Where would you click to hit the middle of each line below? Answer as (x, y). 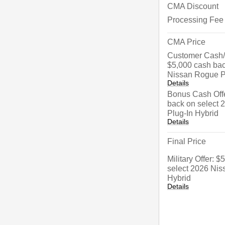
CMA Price (186, 42)
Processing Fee (195, 20)
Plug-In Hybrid (193, 113)
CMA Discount (193, 6)
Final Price (187, 141)
